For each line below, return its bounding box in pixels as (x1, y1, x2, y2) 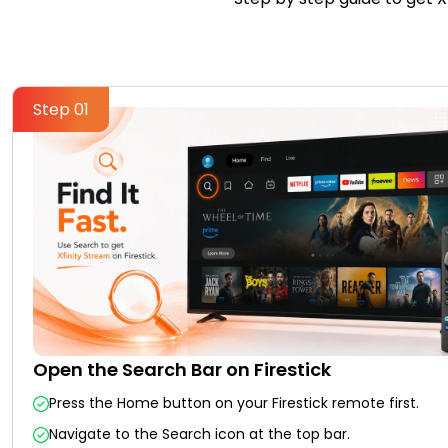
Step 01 (33, 97, 89, 121)
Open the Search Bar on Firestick (33, 357, 331, 383)
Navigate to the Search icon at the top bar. (49, 424, 350, 445)
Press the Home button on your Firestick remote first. (49, 393, 419, 414)
